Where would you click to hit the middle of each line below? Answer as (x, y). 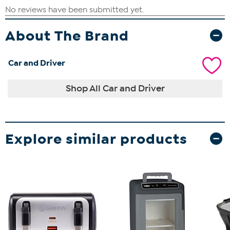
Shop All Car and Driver (115, 88)
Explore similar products (96, 139)
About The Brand (67, 35)
